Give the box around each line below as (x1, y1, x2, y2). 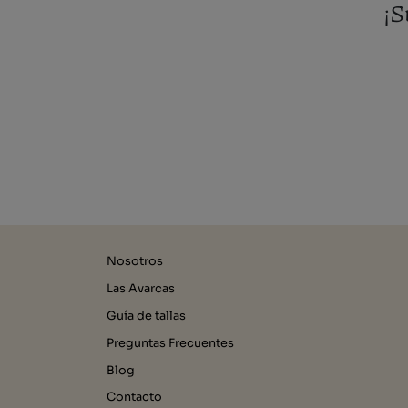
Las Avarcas (107, 281, 175, 297)
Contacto (107, 390, 162, 405)
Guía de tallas (107, 308, 186, 323)
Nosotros (107, 254, 163, 270)
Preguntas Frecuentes (107, 335, 234, 351)
